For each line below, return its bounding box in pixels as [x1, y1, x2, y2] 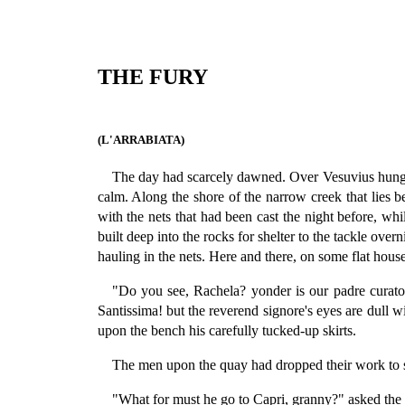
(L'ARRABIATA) [97, 133, 184, 147]
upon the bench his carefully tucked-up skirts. [97, 323, 356, 339]
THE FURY [97, 65, 208, 89]
